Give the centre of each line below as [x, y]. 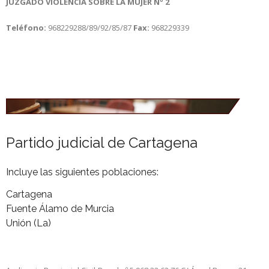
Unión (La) [29, 223]
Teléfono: [26, 27]
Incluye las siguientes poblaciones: [82, 172]
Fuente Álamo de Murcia [60, 208]
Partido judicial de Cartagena [102, 142]
